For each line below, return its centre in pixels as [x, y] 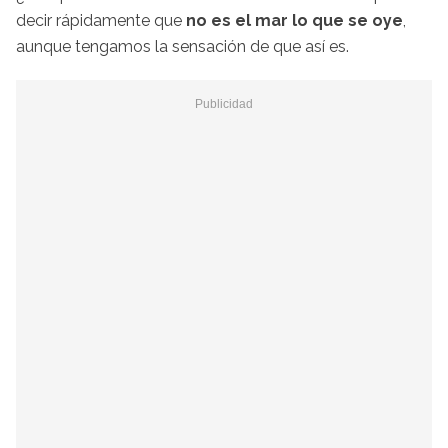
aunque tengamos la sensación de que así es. [182, 46]
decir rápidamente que [101, 20]
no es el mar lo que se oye [294, 20]
